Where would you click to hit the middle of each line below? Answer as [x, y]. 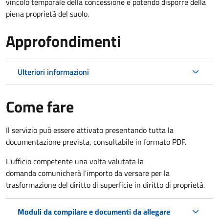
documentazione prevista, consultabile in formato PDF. [96, 142]
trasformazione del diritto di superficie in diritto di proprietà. [105, 185]
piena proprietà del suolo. [47, 13]
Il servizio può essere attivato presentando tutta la [90, 130]
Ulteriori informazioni [53, 72]
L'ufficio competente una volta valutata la [75, 161]
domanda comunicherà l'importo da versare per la [88, 173]
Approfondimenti [63, 41]
